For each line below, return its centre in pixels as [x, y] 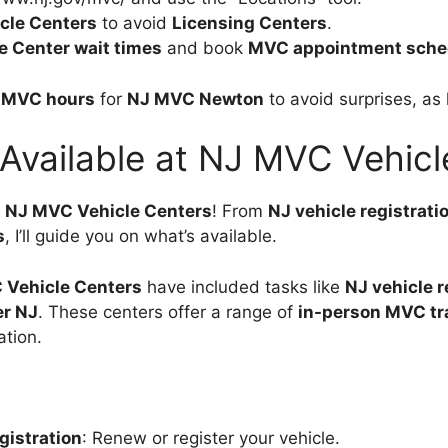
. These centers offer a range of [168, 311]
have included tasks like [243, 286]
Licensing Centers [249, 23]
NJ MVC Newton [195, 98]
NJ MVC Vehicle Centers [108, 211]
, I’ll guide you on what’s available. [141, 236]
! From [240, 211]
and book [205, 48]
